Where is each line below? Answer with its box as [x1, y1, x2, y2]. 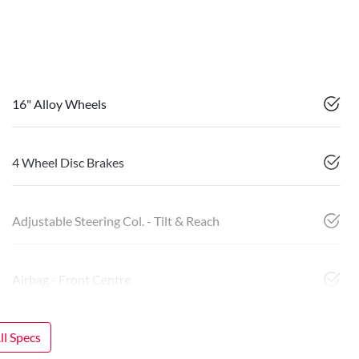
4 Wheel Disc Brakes [12, 155, 124, 171]
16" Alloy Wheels [12, 96, 107, 112]
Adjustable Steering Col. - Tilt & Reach [12, 213, 220, 229]
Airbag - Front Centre [12, 272, 131, 288]
